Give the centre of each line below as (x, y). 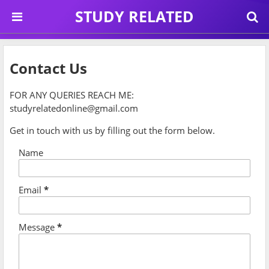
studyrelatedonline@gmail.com (74, 108)
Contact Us (48, 68)
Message (38, 227)
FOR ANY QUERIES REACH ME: (72, 95)
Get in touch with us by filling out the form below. (112, 130)
